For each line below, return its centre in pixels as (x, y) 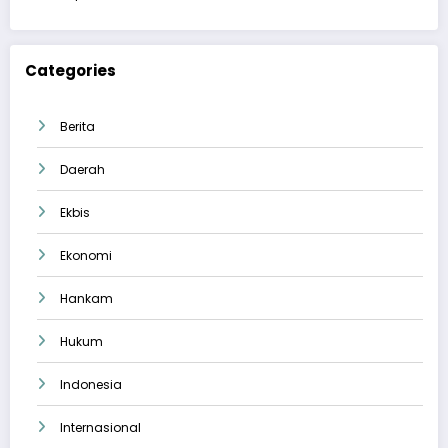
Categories (70, 71)
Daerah (82, 169)
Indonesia (91, 384)
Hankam (86, 298)
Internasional (100, 427)
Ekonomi (86, 255)
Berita (77, 126)
